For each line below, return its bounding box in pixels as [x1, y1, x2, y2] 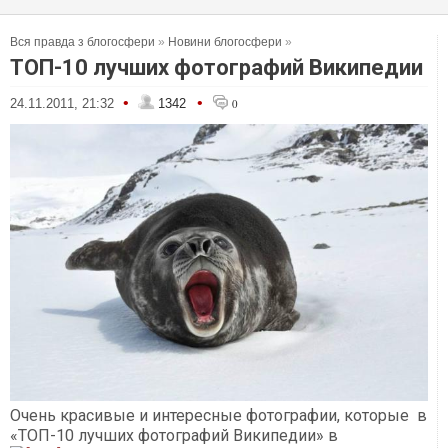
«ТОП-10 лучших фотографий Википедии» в [10, 426, 338, 446]
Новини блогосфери [168, 35, 282, 49]
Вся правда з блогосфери [10, 35, 155, 49]
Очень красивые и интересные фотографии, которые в [10, 406, 427, 426]
